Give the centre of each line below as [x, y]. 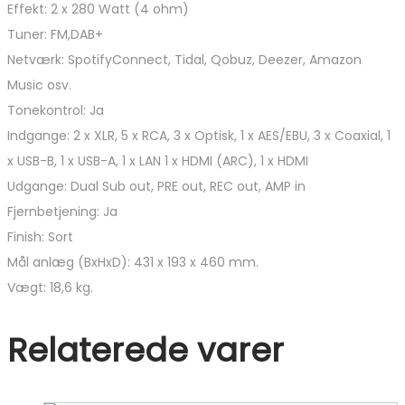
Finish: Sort [40, 236]
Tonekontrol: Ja [56, 110]
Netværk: [38, 59]
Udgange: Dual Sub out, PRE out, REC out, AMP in [156, 186]
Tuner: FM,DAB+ [55, 34]
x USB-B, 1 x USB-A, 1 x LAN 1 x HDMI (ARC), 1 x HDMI [158, 160]
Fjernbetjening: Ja [62, 211]
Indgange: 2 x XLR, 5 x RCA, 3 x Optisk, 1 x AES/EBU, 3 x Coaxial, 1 [199, 135]
